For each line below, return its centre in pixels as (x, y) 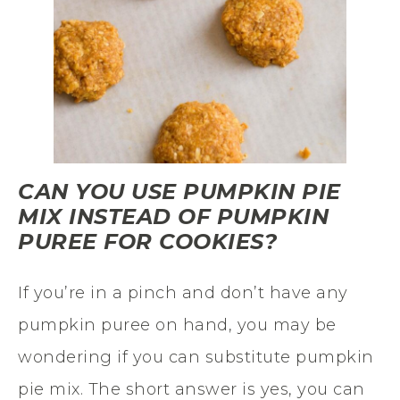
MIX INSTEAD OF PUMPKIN (173, 216)
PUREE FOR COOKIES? (147, 241)
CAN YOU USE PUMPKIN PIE (179, 191)
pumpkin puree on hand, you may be (177, 325)
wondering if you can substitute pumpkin (196, 357)
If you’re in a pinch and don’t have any (183, 292)
